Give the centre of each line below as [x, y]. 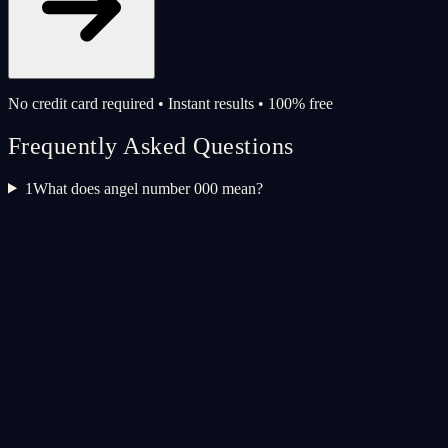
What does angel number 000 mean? [147, 188]
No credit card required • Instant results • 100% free [170, 103]
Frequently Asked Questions [151, 145]
